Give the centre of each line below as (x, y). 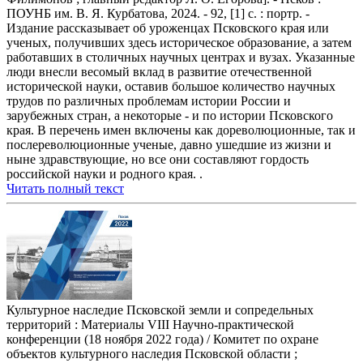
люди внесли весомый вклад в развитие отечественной (159, 72)
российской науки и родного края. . (105, 174)
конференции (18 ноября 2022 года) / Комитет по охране (162, 340)
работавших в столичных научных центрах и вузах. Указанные (181, 58)
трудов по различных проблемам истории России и (149, 101)
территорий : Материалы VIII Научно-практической (150, 325)
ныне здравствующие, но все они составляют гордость (158, 160)
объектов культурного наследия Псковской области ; (152, 354)
